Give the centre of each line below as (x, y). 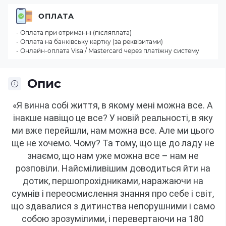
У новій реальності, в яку (161, 118)
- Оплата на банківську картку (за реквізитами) (90, 42)
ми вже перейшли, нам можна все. (84, 130)
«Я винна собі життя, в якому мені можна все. (109, 105)
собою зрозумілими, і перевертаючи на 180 (113, 219)
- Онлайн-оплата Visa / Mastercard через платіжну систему (108, 51)
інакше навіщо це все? (61, 118)
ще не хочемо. (41, 143)
